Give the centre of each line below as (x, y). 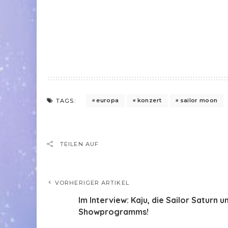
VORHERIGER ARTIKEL (92, 182)
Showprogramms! (113, 211)
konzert (149, 101)
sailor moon (199, 101)
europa (108, 101)
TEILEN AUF (79, 144)
